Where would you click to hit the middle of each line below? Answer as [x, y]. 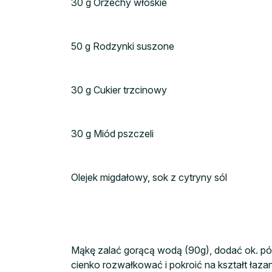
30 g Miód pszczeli [112, 134]
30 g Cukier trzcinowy [119, 90]
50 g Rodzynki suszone [123, 46]
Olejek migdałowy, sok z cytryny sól [149, 178]
